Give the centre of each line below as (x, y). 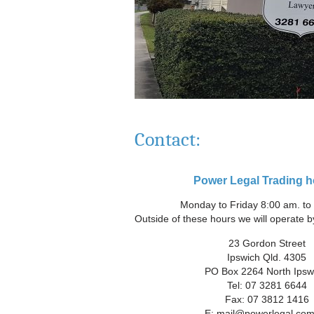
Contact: (168, 139)
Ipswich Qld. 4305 (267, 257)
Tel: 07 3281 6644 (267, 285)
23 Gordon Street (267, 243)
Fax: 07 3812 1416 (267, 299)
